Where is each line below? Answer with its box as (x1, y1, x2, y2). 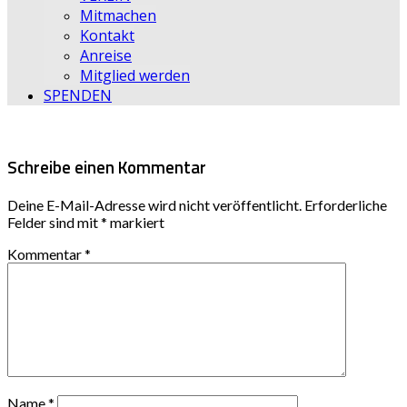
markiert (107, 213, 164, 232)
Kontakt (80, 25, 134, 45)
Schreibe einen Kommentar (7, 154, 206, 180)
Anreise (80, 45, 132, 65)
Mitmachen (80, 5, 156, 25)
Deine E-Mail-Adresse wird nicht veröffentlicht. (7, 196, 302, 214)
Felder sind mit (7, 213, 101, 232)
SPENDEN (44, 85, 112, 105)
